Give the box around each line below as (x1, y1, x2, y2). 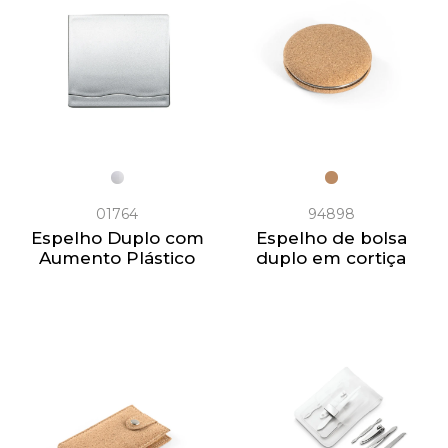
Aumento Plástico (39, 247, 195, 268)
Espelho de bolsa (255, 227, 407, 248)
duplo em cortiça (256, 247, 406, 268)
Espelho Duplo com (30, 227, 204, 248)
